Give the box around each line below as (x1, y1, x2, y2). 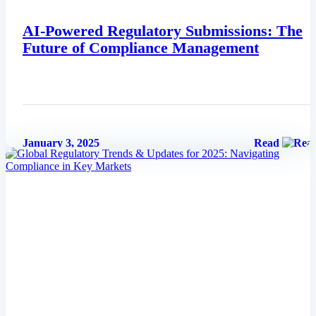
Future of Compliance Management (23, 38, 259, 56)
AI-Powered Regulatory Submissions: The (23, 21, 303, 39)
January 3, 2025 (23, 136, 99, 149)
